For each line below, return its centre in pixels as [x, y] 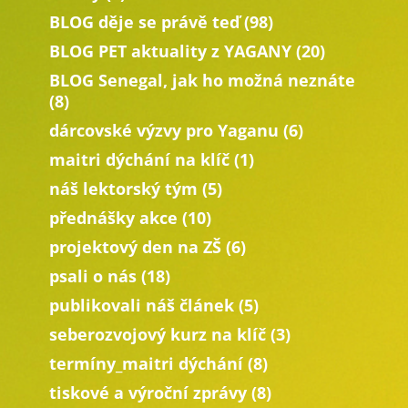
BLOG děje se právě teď [144, 21]
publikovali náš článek [141, 305]
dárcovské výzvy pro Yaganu [163, 130]
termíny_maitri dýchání [146, 363]
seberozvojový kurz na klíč [157, 334]
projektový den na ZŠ [135, 246]
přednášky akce [113, 217]
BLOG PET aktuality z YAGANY [170, 51]
